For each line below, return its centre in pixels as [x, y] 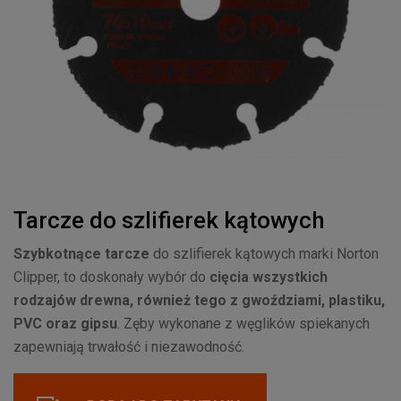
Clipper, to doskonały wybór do [111, 277]
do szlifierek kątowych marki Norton [264, 254]
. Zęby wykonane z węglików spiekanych [243, 324]
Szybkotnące [57, 254]
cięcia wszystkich [269, 277]
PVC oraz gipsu [65, 324]
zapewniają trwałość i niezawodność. [129, 347]
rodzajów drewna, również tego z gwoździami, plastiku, [199, 301]
